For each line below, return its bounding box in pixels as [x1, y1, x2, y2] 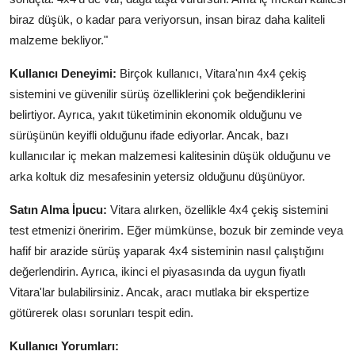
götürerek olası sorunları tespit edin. [10, 305, 193, 319]
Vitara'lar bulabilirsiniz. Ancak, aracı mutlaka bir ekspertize [10, 284, 309, 299]
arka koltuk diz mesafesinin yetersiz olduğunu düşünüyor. [10, 169, 305, 183]
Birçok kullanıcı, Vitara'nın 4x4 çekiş [116, 66, 307, 80]
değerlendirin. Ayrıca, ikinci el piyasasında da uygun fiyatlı [10, 264, 306, 278]
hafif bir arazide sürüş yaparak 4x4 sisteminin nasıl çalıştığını [10, 243, 324, 258]
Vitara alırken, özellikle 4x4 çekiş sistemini [107, 202, 328, 216]
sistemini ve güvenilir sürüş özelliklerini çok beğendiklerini [10, 86, 305, 101]
